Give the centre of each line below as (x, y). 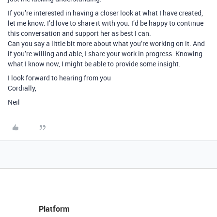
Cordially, (22, 88)
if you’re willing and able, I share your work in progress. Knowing (105, 54)
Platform (54, 209)
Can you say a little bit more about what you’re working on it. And (106, 44)
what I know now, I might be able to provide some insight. (94, 64)
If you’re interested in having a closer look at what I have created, (105, 13)
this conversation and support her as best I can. (79, 33)
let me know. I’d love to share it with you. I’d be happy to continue (106, 23)
